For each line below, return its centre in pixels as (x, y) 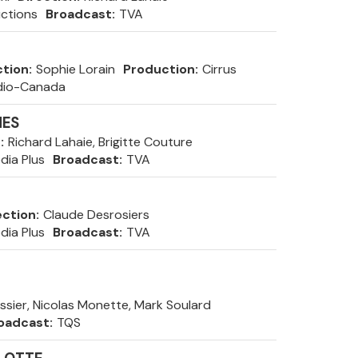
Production (159, 69)
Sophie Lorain (75, 69)
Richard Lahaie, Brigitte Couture (100, 142)
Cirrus (219, 69)
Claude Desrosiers (96, 215)
